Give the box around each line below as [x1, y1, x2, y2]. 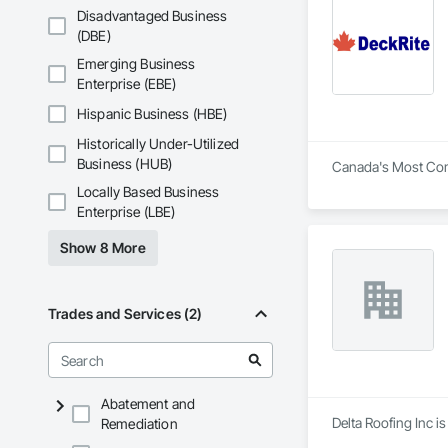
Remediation [101, 415, 178, 433]
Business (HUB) [77, 155, 173, 173]
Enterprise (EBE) [77, 75, 177, 93]
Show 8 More [60, 239, 146, 257]
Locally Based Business [77, 183, 220, 201]
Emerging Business [77, 55, 196, 73]
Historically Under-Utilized [77, 135, 240, 153]
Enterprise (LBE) [77, 203, 176, 221]
